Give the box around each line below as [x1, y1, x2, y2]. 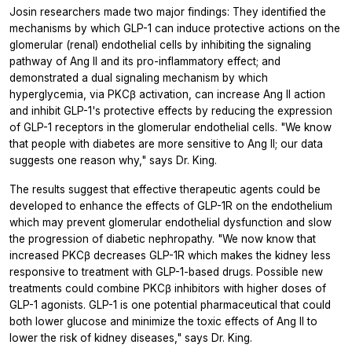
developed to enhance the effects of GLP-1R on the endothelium [9, 200, 332, 213]
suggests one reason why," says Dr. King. [9, 154, 217, 167]
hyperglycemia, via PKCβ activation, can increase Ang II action [9, 88, 325, 101]
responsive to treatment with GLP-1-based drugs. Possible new [9, 266, 323, 279]
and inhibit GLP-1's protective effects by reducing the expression [9, 104, 332, 118]
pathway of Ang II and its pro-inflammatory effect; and [9, 55, 280, 68]
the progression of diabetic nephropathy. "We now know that [9, 233, 316, 246]
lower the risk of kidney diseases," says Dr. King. [9, 332, 252, 345]
